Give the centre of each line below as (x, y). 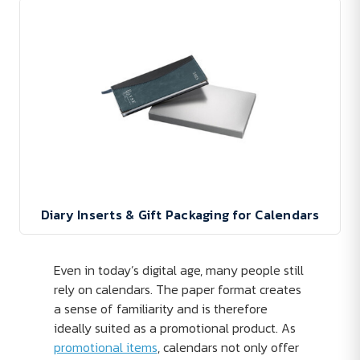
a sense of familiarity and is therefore (160, 309)
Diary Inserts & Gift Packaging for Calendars (180, 215)
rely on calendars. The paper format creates (177, 289)
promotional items (105, 347)
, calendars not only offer (228, 347)
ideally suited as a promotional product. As (174, 328)
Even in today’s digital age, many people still (178, 270)
